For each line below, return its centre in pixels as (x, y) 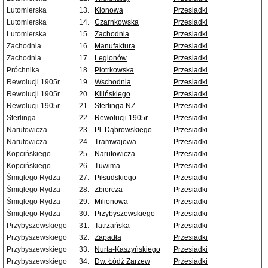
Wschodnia (113, 82)
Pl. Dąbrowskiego (123, 130)
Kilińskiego (112, 94)
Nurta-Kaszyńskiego (127, 250)
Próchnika (23, 70)
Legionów (111, 58)
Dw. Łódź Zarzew (122, 262)
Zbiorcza (109, 190)
